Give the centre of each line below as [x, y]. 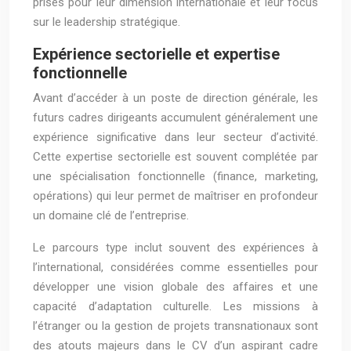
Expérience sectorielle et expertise [156, 54]
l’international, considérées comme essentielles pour [175, 267]
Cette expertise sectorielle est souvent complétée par [175, 157]
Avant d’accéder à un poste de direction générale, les [175, 98]
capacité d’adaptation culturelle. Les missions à [175, 306]
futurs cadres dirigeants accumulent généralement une [175, 118]
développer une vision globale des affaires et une [175, 287]
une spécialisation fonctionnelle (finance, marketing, [175, 176]
